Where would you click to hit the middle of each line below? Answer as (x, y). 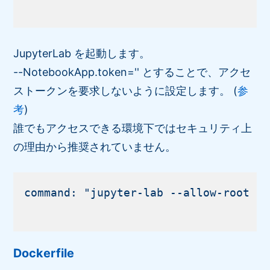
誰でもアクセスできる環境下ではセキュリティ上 (133, 128)
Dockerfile (44, 253)
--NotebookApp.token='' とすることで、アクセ (132, 72)
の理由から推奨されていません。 (95, 146)
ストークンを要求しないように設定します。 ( (126, 90)
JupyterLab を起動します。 (82, 53)
